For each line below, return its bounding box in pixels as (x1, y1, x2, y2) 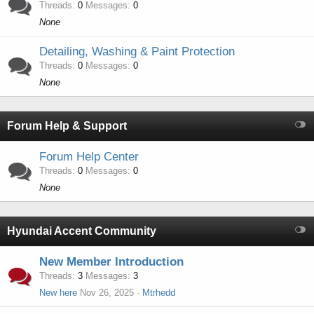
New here (39, 287, 77, 298)
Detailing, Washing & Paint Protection (39, 45, 235, 58)
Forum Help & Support (7, 120, 127, 132)
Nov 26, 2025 (80, 287, 134, 298)
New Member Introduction (39, 255, 184, 268)
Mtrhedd (142, 287, 175, 298)
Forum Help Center (39, 150, 139, 163)
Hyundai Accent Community (7, 225, 156, 237)
